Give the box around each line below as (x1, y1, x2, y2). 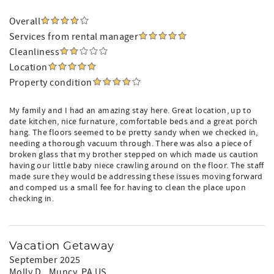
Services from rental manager (9, 31, 139, 43)
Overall (9, 15, 41, 28)
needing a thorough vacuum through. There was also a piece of (9, 138, 252, 149)
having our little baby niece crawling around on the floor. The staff (9, 160, 264, 171)
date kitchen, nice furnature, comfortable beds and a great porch (9, 116, 258, 127)
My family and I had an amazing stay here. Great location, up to (9, 105, 252, 116)
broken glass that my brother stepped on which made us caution (9, 149, 259, 160)
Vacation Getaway (9, 241, 114, 252)
